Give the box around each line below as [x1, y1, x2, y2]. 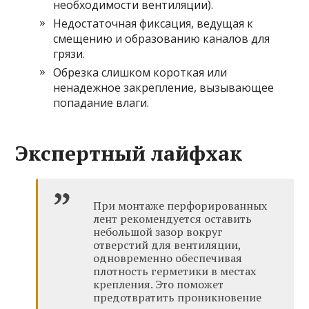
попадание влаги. [53, 94, 150, 110]
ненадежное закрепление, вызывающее [53, 79, 275, 95]
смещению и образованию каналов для [53, 30, 270, 46]
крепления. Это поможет [93, 276, 224, 292]
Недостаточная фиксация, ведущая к [53, 15, 254, 31]
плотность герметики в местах [93, 263, 257, 279]
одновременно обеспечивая [93, 250, 243, 266]
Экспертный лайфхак [15, 139, 243, 167]
